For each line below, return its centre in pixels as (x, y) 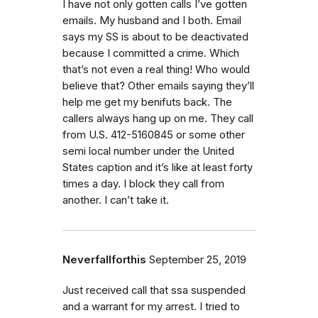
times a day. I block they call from (143, 183)
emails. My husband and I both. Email (152, 20)
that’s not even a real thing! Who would (156, 69)
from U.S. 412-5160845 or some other (154, 135)
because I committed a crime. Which (151, 53)
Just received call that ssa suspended (154, 290)
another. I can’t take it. (116, 200)
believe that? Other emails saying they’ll (158, 86)
